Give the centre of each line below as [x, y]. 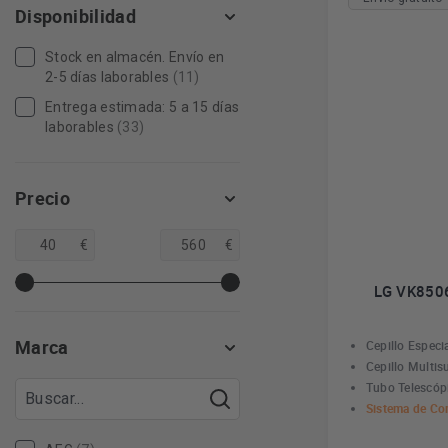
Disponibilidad [76, 16]
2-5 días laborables [107, 77]
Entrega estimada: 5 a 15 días [142, 107]
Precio [43, 198]
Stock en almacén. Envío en [135, 57]
